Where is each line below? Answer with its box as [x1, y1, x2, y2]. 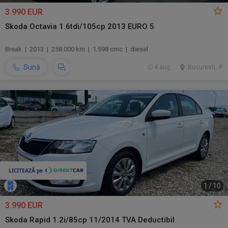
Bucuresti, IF [188, 64, 223, 71]
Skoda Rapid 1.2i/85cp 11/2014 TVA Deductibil [5, 215, 175, 224]
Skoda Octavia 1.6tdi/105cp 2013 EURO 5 [5, 22, 154, 31]
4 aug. [154, 64, 172, 71]
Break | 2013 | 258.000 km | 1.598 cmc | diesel [5, 45, 148, 53]
